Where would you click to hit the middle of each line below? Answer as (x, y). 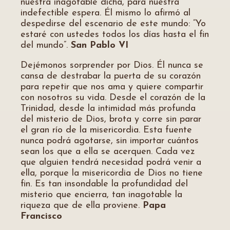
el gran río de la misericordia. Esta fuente (106, 130)
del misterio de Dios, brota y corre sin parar (111, 119)
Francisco (41, 216)
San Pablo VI (100, 45)
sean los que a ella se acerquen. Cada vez (108, 152)
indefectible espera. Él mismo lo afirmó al (106, 13)
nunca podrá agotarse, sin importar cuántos (110, 141)
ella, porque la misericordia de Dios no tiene (112, 173)
